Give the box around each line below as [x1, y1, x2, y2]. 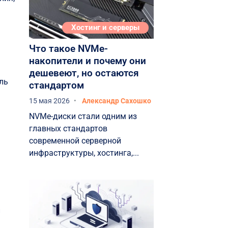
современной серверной [28, 136, 121, 146]
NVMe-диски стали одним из [28, 111, 137, 122]
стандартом [28, 79, 84, 92]
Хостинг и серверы [71, 23, 139, 33]
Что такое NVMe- [28, 43, 108, 55]
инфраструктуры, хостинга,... [28, 148, 139, 158]
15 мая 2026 [28, 97, 70, 105]
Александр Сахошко [81, 97, 151, 105]
